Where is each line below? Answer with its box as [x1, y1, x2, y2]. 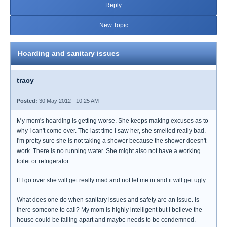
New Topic [99, 22, 128, 29]
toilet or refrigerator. [17, 158, 70, 165]
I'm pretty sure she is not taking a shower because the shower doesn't [17, 137, 206, 144]
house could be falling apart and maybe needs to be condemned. [17, 216, 196, 223]
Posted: [17, 98, 37, 104]
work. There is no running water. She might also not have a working [17, 147, 201, 155]
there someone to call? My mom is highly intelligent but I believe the [17, 206, 202, 213]
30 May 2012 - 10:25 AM [37, 98, 99, 104]
